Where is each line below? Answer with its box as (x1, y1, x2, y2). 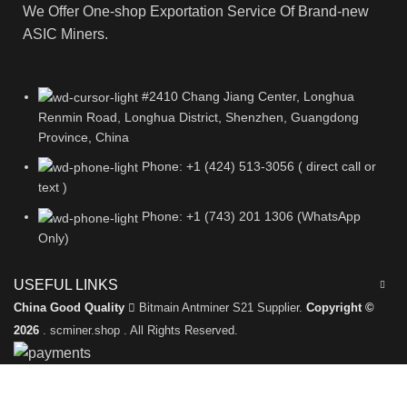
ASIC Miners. (23, 25, 108, 42)
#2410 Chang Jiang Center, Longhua (142, 88, 354, 104)
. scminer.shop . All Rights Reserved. (43, 323, 238, 337)
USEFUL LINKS (14, 276, 118, 293)
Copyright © (306, 300, 374, 314)
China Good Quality (14, 300, 124, 314)
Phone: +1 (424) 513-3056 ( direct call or (142, 159, 376, 174)
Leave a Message (9, 375, 112, 391)
